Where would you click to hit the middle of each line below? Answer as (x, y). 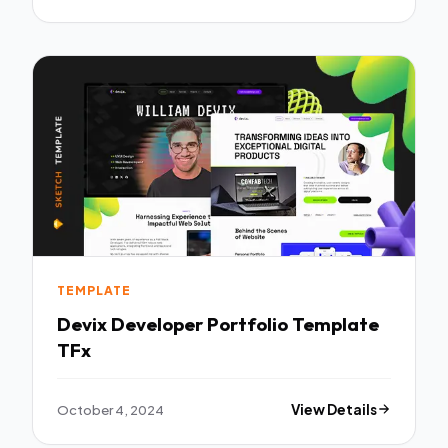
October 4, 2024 (110, 409)
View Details (334, 409)
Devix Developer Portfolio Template (84, 323)
